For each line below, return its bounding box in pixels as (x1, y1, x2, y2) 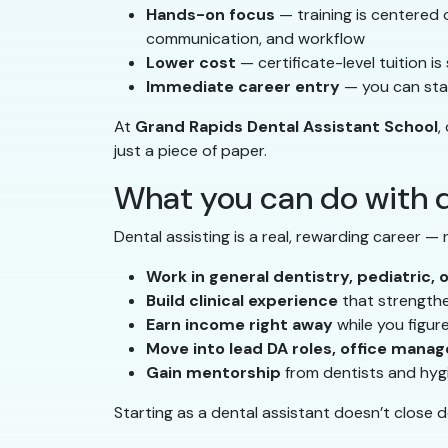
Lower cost (146, 52, 236, 74)
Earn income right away (146, 314, 333, 336)
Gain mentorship (146, 362, 281, 384)
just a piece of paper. (114, 140, 267, 162)
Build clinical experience (146, 290, 338, 312)
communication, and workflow (146, 28, 365, 50)
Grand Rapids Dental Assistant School (135, 116, 438, 138)
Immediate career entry (146, 76, 340, 98)
